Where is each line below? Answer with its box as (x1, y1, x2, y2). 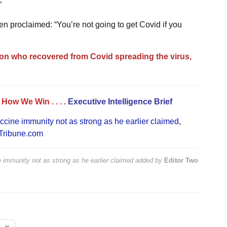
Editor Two (164, 156, 198, 164)
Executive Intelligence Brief (67, 97, 172, 106)
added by (133, 156, 164, 164)
